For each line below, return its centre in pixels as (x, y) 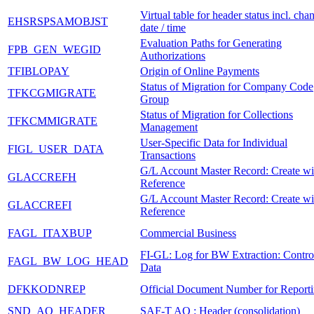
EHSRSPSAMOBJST (58, 21)
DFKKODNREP (47, 289)
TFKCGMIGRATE (52, 93)
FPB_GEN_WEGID (54, 49)
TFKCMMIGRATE (53, 121)
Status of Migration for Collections (217, 114)
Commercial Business (188, 233)
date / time (163, 27)
